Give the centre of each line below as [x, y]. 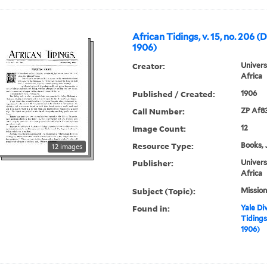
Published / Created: [174, 94]
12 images [67, 147]
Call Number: [159, 111]
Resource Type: [163, 146]
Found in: [151, 209]
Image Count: [159, 129]
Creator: [149, 66]
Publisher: [153, 163]
